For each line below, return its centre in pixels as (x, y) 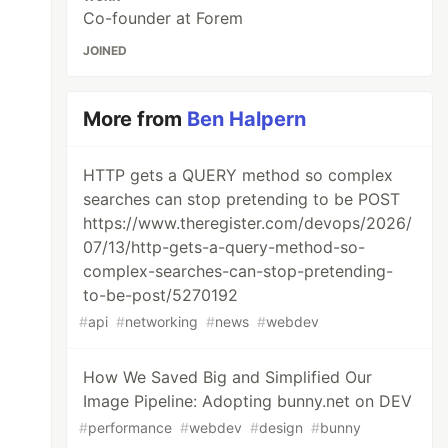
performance (130, 427)
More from (135, 119)
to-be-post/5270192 (161, 295)
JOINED (105, 50)
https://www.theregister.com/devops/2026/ (248, 223)
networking (162, 321)
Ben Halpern (247, 119)
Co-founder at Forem (163, 18)
